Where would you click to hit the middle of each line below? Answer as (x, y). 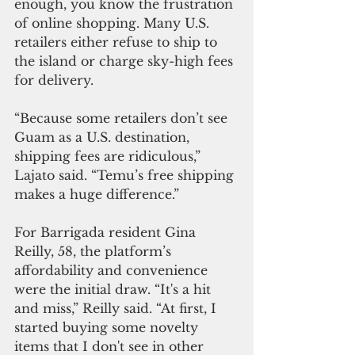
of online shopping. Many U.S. (114, 23)
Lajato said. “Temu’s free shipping (126, 176)
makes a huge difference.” (97, 195)
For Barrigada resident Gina (107, 233)
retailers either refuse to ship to (118, 42)
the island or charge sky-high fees (126, 61)
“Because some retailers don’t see (123, 118)
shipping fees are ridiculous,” (109, 157)
